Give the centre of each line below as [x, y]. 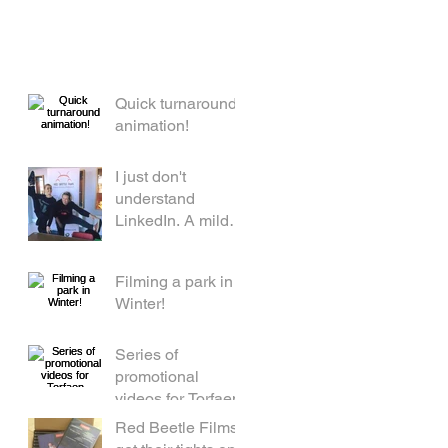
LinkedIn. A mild [172, 221]
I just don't [150, 177]
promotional [157, 377]
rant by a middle [171, 243]
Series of [146, 355]
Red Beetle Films [176, 428]
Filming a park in [174, 282]
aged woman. [163, 265]
